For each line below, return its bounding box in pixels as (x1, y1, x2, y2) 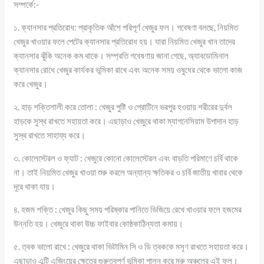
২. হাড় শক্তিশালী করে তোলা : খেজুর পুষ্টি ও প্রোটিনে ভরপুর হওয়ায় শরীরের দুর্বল (14, 101, 233, 113)
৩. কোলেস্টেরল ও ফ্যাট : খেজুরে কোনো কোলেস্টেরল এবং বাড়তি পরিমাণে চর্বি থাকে (14, 153, 239, 164)
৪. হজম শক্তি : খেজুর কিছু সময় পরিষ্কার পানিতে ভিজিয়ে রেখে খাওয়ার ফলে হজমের (14, 204, 242, 215)
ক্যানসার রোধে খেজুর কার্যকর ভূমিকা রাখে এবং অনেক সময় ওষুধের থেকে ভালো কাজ (14, 64, 243, 75)
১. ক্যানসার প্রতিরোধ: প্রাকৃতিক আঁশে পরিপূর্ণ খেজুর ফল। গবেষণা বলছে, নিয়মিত (14, 22, 239, 33)
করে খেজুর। (14, 78, 48, 90)
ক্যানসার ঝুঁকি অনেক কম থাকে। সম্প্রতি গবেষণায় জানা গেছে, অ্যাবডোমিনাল (14, 50, 229, 61)
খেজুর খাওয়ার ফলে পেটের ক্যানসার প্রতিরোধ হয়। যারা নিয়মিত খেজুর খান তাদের (14, 36, 236, 47)
